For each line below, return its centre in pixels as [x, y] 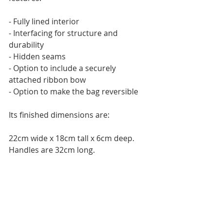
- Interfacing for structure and [64, 33]
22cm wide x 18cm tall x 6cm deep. [73, 138]
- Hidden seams [37, 57]
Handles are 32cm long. [52, 150]
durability [26, 45]
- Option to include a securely [63, 68]
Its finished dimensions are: [59, 115]
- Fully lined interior [44, 22]
